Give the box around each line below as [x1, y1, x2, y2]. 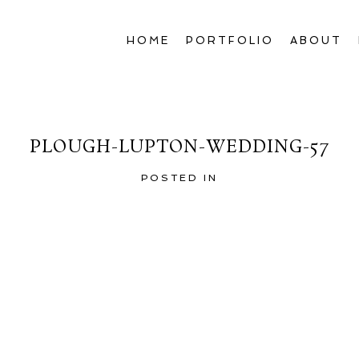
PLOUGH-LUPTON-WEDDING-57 [30, 135, 329, 160]
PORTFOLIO [186, 34, 274, 47]
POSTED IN [141, 172, 218, 184]
